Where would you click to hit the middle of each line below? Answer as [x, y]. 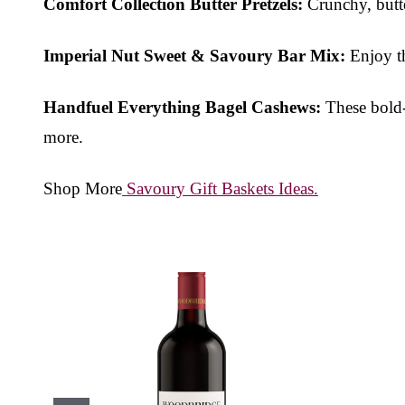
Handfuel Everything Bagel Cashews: [182, 107]
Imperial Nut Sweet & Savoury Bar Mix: [194, 55]
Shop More [83, 188]
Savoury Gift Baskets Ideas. [220, 188]
